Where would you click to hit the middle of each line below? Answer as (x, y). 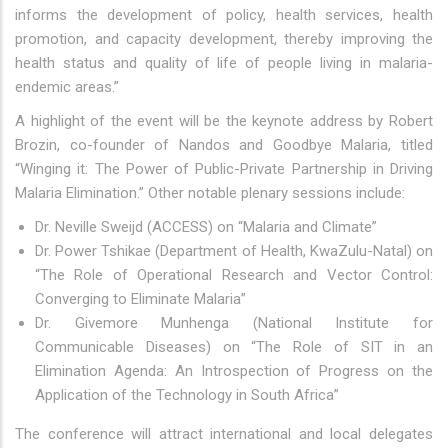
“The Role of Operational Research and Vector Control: (234, 275)
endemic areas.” (67, 87)
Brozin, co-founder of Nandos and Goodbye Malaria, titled (224, 145)
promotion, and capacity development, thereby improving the (224, 39)
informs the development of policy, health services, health (224, 15)
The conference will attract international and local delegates (224, 434)
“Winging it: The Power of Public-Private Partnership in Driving (224, 169)
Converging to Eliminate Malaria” (140, 299)
